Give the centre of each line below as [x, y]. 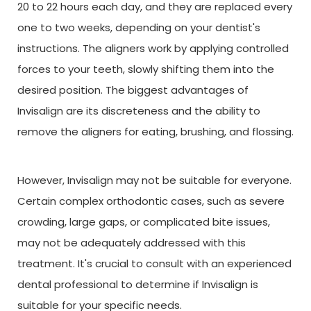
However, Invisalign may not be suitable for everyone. [154, 180]
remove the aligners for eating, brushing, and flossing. [155, 131]
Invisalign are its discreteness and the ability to [139, 110]
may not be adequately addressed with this [132, 242]
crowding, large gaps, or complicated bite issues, [144, 221]
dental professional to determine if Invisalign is [138, 284]
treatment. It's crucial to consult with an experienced [154, 263]
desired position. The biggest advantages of [133, 90]
